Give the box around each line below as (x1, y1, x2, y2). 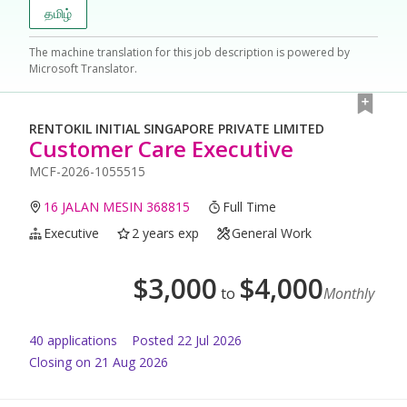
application (44, 332, 111, 350)
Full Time (223, 198, 277, 216)
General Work (232, 224, 313, 243)
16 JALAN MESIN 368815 (44, 198, 191, 216)
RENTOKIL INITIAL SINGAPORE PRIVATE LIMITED (29, 120, 324, 138)
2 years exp (132, 224, 200, 243)
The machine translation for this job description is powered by (29, 45, 350, 61)
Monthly (323, 283, 374, 304)
